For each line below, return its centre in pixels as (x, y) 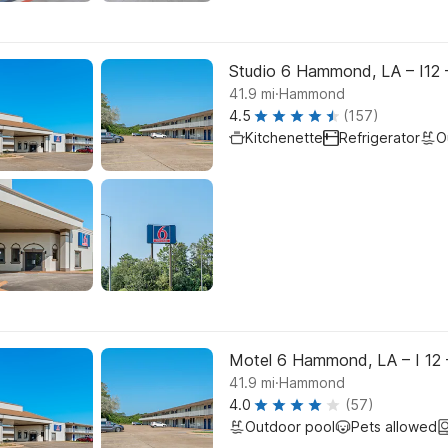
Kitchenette (284, 137)
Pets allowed (394, 426)
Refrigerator (379, 137)
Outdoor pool (290, 426)
